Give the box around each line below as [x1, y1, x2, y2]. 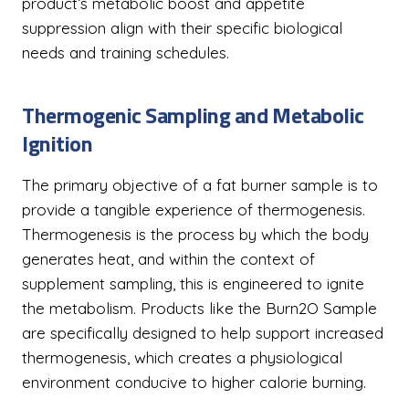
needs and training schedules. [22, 43, 229, 62]
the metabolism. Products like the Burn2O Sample [22, 299, 377, 318]
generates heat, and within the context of [22, 249, 315, 268]
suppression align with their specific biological [22, 18, 342, 37]
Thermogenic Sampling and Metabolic [22, 99, 364, 131]
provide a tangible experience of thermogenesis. [22, 200, 365, 219]
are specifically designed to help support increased [22, 323, 383, 342]
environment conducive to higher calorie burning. [22, 372, 366, 392]
